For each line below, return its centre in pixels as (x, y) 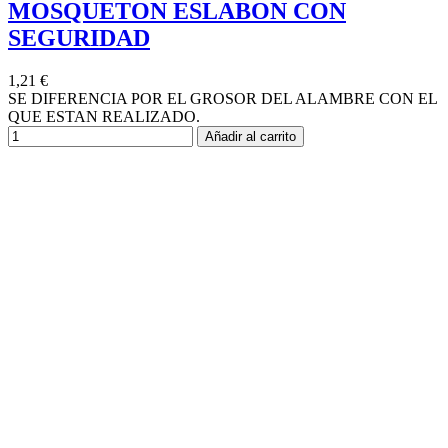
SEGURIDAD (79, 38)
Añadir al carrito (250, 137)
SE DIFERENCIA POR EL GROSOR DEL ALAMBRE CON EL (222, 99)
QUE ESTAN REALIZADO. (104, 117)
